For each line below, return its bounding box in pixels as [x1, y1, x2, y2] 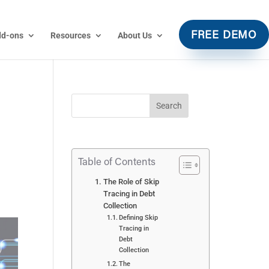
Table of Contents [78, 157, 156, 168]
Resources [50, 31, 91, 40]
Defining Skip [119, 213, 159, 222]
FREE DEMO [190, 31, 258, 41]
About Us [118, 31, 152, 40]
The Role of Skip [103, 177, 159, 186]
